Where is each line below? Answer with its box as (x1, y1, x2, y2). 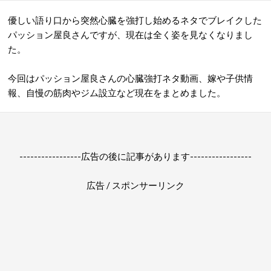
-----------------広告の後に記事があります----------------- (19, 151, 252, 162)
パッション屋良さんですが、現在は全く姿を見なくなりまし (8, 29, 253, 40)
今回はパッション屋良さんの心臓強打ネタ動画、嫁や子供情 (8, 73, 253, 83)
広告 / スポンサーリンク (87, 180, 184, 191)
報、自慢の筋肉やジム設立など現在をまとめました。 (8, 87, 226, 98)
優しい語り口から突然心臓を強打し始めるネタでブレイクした (8, 15, 262, 25)
